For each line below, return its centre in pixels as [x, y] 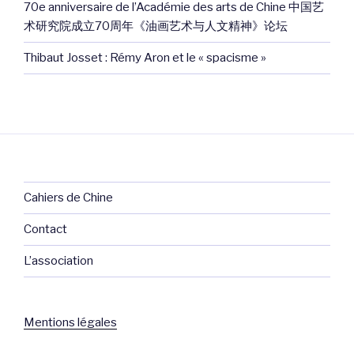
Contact [45, 230]
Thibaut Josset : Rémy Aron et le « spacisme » [145, 58]
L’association [58, 261]
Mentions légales [70, 322]
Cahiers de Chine [68, 198]
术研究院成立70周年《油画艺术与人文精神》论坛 [156, 26]
